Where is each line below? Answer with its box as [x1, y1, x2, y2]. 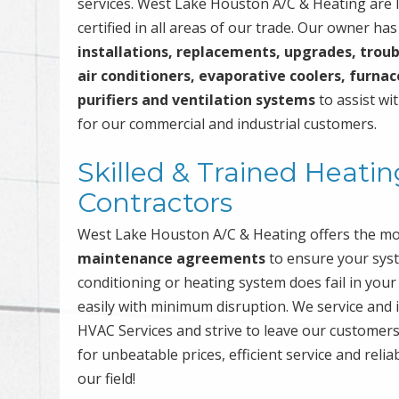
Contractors [77, 185, 233, 219]
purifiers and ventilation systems [77, 89, 316, 110]
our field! [77, 368, 136, 388]
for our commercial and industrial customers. [77, 113, 378, 134]
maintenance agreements [77, 248, 266, 268]
